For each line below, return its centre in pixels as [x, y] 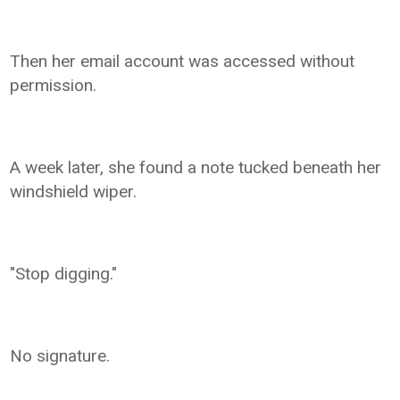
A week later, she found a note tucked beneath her [196, 167]
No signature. [60, 355]
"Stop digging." [64, 273]
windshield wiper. [74, 191]
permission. [54, 85]
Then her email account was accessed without [183, 61]
